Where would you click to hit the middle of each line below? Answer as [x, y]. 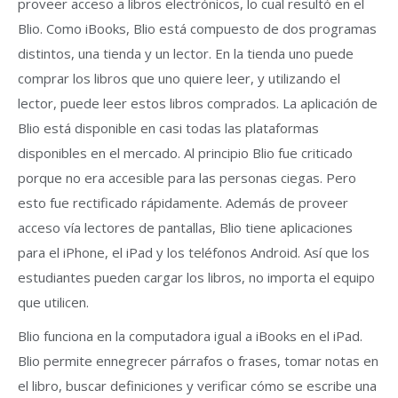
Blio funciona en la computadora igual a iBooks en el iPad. [190, 336]
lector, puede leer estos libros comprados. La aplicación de [198, 103]
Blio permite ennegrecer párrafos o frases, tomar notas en [198, 361]
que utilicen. [53, 302]
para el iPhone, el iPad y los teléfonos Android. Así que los [194, 252]
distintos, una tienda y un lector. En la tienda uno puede [186, 53]
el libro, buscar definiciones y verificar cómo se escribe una [197, 386]
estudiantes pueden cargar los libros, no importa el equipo [196, 277]
